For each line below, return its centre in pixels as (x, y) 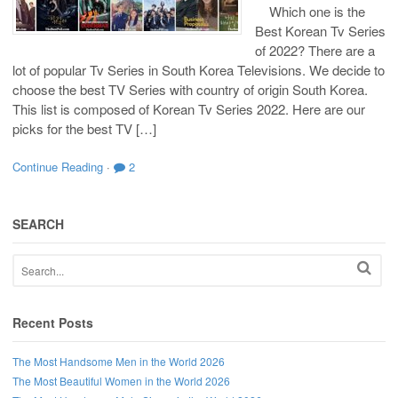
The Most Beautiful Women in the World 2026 (121, 380)
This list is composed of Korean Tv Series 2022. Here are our (189, 108)
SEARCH (38, 224)
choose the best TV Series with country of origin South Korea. (190, 89)
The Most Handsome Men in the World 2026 (119, 361)
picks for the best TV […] (84, 128)
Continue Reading (58, 166)
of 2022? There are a (315, 50)
